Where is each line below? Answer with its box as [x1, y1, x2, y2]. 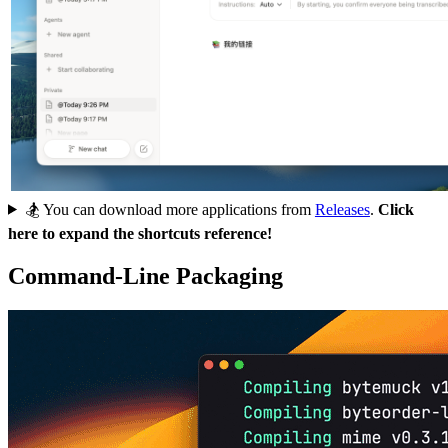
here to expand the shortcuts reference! [8, 224, 272, 242]
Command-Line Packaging [8, 262, 283, 289]
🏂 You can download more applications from [24, 200, 315, 218]
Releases [314, 200, 370, 218]
